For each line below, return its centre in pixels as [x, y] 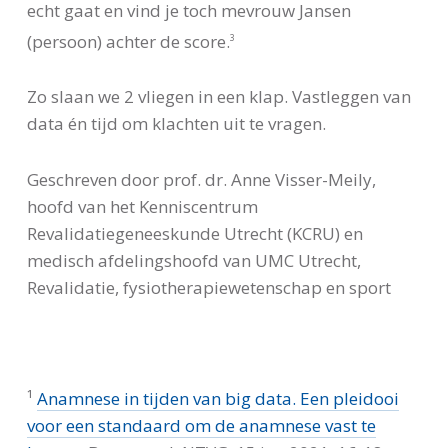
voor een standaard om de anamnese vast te [201, 426]
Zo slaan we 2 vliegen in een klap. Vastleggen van [218, 97]
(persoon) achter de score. [128, 41]
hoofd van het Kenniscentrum [142, 207]
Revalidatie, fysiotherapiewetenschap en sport [208, 288]
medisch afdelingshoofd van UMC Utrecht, [193, 261]
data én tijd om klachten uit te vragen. [176, 124]
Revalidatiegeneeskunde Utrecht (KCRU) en [194, 234]
